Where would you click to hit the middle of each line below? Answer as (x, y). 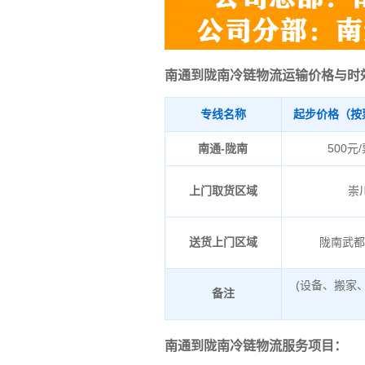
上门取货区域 (223, 191)
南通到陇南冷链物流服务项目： (255, 346)
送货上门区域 (223, 242)
